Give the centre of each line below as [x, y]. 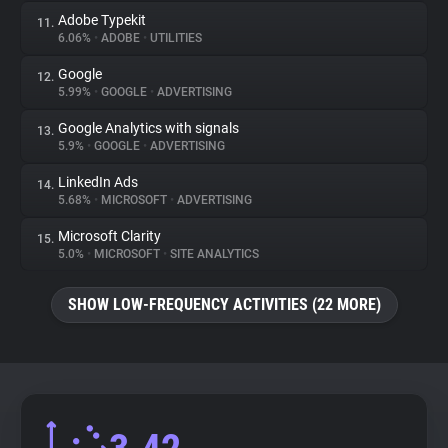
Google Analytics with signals [148, 128]
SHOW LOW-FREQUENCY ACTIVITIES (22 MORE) [224, 304]
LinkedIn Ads [98, 182]
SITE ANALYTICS [213, 254]
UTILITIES [174, 38]
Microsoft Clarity [109, 236]
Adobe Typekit [102, 20]
